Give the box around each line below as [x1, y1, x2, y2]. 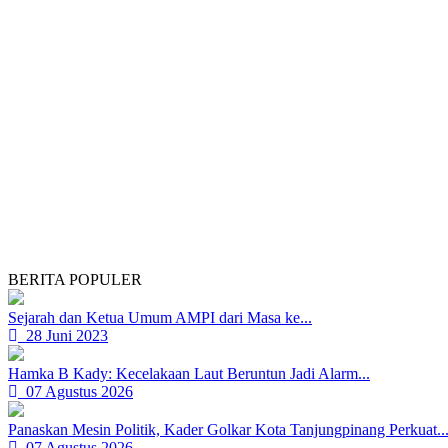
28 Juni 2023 [18, 327, 108, 344]
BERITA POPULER [8, 271, 142, 288]
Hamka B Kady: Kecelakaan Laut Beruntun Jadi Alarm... [8, 365, 370, 382]
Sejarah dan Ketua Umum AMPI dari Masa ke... [8, 309, 312, 326]
